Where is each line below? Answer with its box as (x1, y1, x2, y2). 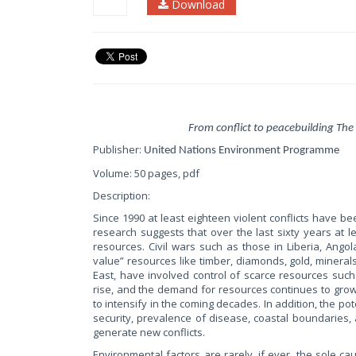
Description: (93, 188, 150, 203)
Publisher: (93, 142, 144, 157)
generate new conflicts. (93, 325, 205, 340)
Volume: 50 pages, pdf (93, 166, 199, 181)
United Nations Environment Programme (144, 145, 339, 157)
